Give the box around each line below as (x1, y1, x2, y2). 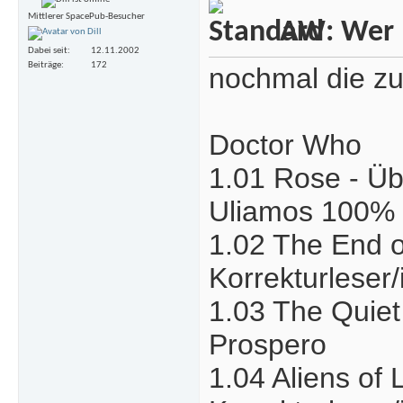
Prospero (209, 328, 327, 362)
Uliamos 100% (209, 195, 395, 228)
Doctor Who (209, 129, 362, 162)
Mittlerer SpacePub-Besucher (28, 12, 145, 22)
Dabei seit (28, 45, 67, 56)
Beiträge (28, 59, 61, 70)
